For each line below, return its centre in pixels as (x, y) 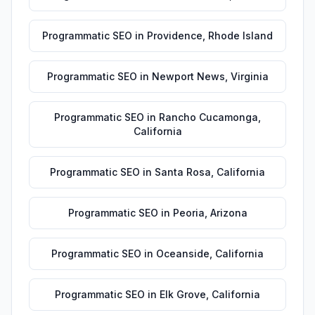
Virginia (249, 76)
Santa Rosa (183, 172)
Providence (175, 36)
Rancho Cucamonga (208, 117)
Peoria (188, 213)
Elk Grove (183, 294)
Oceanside (183, 253)
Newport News (188, 76)
